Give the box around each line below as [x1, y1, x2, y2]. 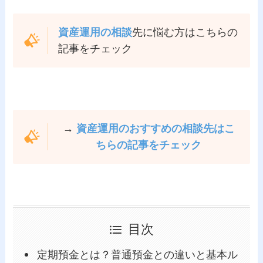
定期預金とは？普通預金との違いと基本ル [36, 249, 238, 261]
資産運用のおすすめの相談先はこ [76, 122, 235, 134]
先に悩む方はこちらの [131, 26, 238, 39]
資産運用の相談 [58, 26, 132, 39]
